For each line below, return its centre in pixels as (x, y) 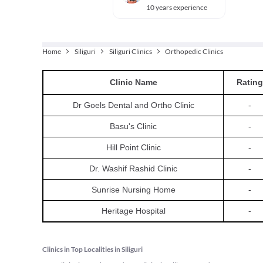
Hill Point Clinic (133, 147)
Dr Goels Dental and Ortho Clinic (133, 105)
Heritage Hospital (133, 211)
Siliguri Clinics (130, 51)
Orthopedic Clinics (194, 51)
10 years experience (177, 7)
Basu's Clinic (133, 126)
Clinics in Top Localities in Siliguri (92, 249)
